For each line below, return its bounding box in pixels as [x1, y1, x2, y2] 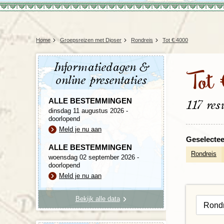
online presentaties [55, 74, 147, 87]
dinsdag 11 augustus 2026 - [48, 107, 128, 115]
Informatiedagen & [53, 61, 149, 74]
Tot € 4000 [162, 37, 188, 43]
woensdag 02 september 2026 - [48, 153, 139, 161]
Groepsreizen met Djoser [60, 37, 121, 43]
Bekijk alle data [75, 195, 120, 203]
